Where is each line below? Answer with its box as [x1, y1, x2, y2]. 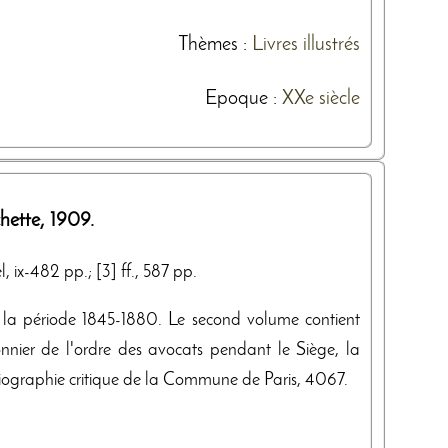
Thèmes [178, 34, 238, 55]
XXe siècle [282, 88, 360, 109]
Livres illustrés [252, 34, 360, 55]
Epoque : [205, 88, 282, 109]
